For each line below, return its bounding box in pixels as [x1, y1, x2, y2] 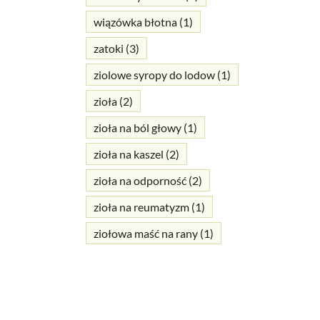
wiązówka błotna [93, 15, 177, 29]
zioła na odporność [93, 174, 186, 188]
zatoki [93, 41, 124, 56]
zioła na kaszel [93, 147, 164, 161]
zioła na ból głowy [93, 121, 181, 135]
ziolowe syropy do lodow [93, 68, 215, 82]
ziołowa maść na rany [93, 226, 198, 241]
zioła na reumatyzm [93, 200, 189, 214]
